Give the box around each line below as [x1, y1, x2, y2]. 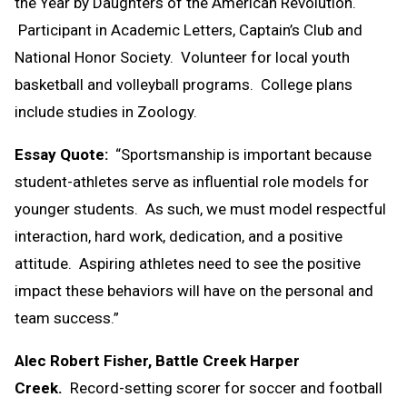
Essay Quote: [15, 144, 112, 164]
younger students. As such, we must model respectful [15, 199, 386, 218]
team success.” [15, 308, 119, 327]
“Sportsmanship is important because [112, 144, 372, 164]
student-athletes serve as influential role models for [15, 172, 369, 191]
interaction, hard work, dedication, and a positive [15, 226, 342, 245]
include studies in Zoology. [15, 102, 197, 121]
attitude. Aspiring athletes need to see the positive [15, 253, 361, 273]
